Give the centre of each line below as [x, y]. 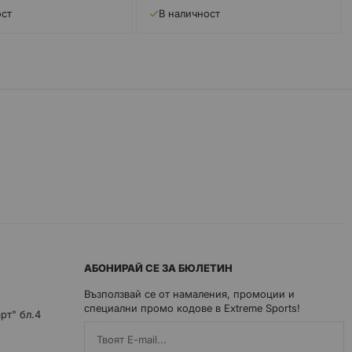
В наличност [190, 14]
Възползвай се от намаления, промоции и [189, 294]
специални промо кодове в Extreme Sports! [192, 308]
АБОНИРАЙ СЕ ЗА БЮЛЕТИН [158, 268]
